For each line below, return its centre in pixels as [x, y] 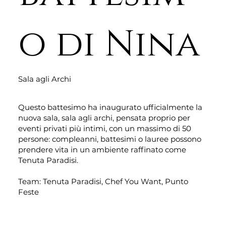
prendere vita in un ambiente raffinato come [102, 149]
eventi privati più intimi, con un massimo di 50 [104, 128]
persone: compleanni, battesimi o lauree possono [109, 139]
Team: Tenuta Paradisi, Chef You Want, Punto [103, 181]
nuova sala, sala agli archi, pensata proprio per [104, 118]
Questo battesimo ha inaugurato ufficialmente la [110, 107]
